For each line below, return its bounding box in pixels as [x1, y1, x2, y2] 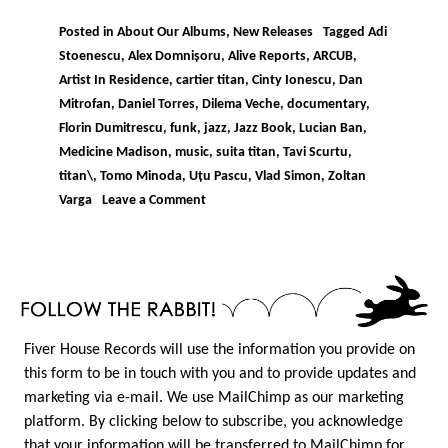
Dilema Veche [201, 98, 280, 112]
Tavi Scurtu [282, 146, 348, 160]
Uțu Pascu [188, 170, 248, 184]
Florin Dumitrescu [58, 122, 163, 136]
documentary [286, 98, 366, 112]
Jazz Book [233, 122, 292, 136]
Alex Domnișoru [127, 50, 221, 64]
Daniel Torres [117, 98, 195, 112]
